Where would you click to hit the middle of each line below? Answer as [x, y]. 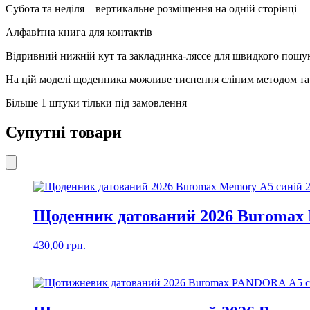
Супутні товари [64, 132]
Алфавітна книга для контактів [79, 32]
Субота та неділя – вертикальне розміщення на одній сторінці [151, 8]
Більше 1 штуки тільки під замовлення [96, 102]
